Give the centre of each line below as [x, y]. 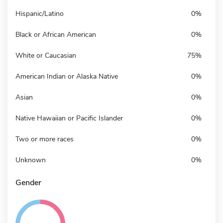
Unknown [31, 160]
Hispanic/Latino [40, 13]
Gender [28, 182]
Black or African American [56, 34]
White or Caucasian [46, 55]
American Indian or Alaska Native [67, 76]
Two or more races [45, 139]
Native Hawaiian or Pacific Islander [69, 118]
